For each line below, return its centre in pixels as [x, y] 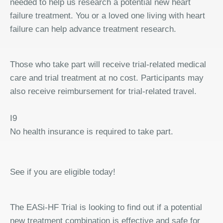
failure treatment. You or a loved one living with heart [108, 16]
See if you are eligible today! [63, 172]
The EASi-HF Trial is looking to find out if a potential [106, 207]
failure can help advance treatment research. [93, 29]
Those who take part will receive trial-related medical [108, 64]
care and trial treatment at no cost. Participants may [107, 78]
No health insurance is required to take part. [92, 132]
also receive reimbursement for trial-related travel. [103, 91]
